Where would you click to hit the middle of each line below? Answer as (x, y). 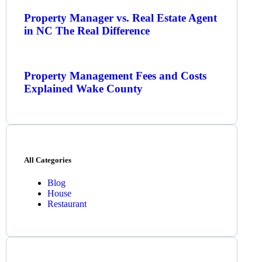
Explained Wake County (84, 89)
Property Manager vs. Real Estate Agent (121, 18)
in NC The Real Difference (87, 30)
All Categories (48, 160)
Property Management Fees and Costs (116, 76)
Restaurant (67, 204)
